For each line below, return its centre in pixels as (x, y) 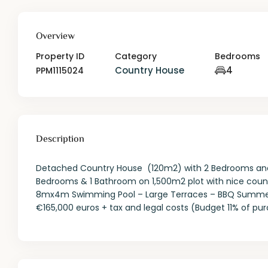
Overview (56, 37)
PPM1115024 (60, 71)
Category (136, 57)
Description (60, 140)
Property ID (60, 57)
